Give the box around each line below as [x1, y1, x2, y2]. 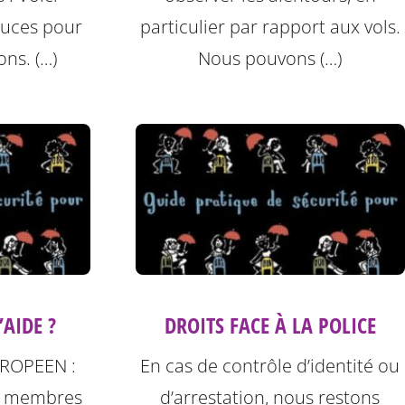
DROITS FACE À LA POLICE [164, 310, 376, 341]
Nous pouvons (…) [198, 45, 343, 71]
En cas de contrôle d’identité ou [140, 353, 400, 379]
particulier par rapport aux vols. [139, 14, 400, 39]
